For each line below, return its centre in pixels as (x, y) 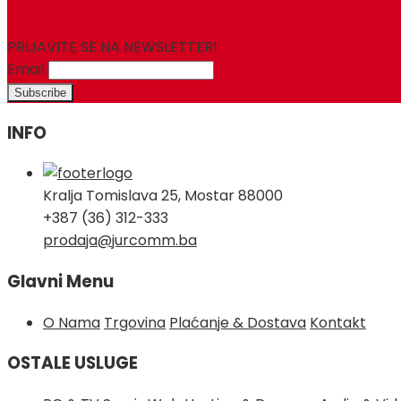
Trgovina (135, 322)
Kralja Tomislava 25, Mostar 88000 (163, 196)
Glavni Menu (60, 282)
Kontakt (338, 322)
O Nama (72, 322)
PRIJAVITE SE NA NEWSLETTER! (112, 47)
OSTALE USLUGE (73, 363)
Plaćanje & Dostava (238, 322)
